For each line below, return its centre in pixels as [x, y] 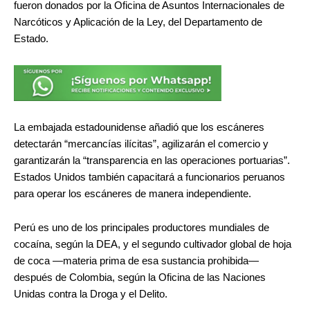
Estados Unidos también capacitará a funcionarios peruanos [149, 177]
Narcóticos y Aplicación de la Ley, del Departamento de [138, 22]
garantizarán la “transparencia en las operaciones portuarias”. [152, 160]
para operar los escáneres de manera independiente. [133, 193]
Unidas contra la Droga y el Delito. [91, 294]
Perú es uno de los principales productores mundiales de [142, 228]
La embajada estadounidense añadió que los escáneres [139, 127]
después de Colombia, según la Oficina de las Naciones [140, 278]
